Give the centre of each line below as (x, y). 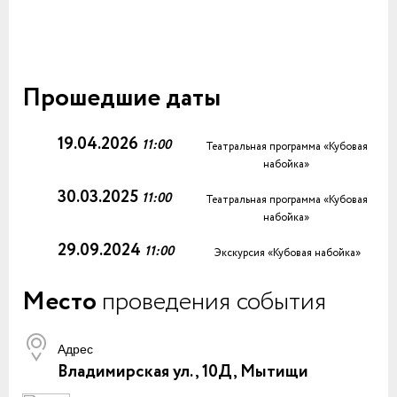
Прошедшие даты (121, 98)
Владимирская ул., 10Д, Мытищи (183, 372)
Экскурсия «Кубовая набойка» (288, 253)
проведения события (214, 302)
